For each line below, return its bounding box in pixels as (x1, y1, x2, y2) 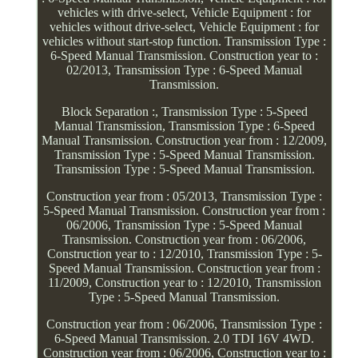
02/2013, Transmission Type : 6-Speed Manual (66, 62, 303, 77)
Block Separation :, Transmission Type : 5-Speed (61, 104, 308, 118)
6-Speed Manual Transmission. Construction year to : (50, 48, 319, 62)
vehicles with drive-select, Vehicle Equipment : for (58, 5, 312, 19)
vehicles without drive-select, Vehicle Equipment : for (50, 19, 320, 34)
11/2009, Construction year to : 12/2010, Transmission (47, 275, 321, 289)
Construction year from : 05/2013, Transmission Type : (46, 189, 323, 203)
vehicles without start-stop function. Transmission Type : (42, 34, 327, 48)
